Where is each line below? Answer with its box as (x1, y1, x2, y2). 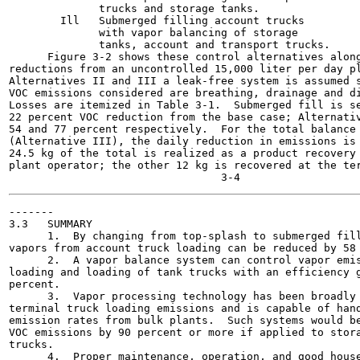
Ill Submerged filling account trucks (9, 14, 305, 27)
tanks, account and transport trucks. (9, 39, 330, 51)
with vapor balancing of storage (9, 27, 298, 39)
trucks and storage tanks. (9, 2, 260, 14)
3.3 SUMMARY (9, 218, 92, 230)
